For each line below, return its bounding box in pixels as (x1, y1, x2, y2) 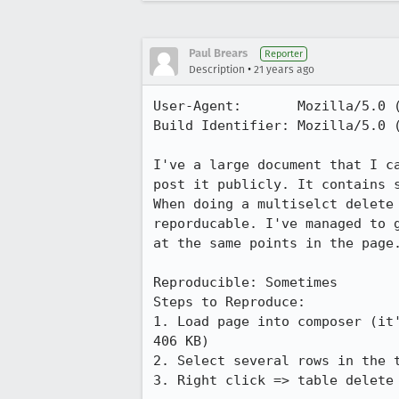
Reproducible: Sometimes (153, 274, 338, 290)
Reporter (265, 48, 303, 60)
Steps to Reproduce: (153, 294, 305, 310)
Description (189, 63, 245, 76)
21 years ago (254, 63, 314, 76)
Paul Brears (189, 46, 248, 60)
